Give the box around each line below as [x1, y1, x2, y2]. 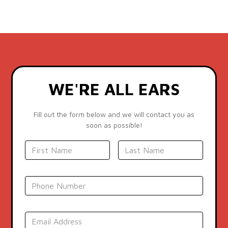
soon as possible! [85, 121, 142, 129]
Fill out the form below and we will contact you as [34, 110, 194, 119]
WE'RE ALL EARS [48, 79, 180, 99]
